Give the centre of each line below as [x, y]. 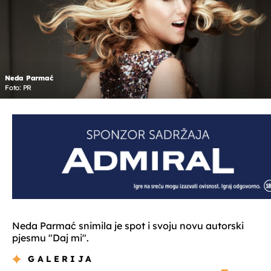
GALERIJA [61, 259]
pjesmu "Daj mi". [51, 238]
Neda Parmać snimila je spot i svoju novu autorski [128, 226]
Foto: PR [18, 88]
